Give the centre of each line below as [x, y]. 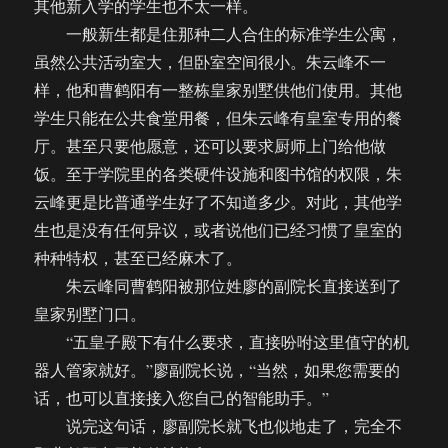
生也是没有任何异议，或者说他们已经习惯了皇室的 [218, 230]
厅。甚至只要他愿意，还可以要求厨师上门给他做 [210, 146]
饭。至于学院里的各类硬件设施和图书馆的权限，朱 [218, 174]
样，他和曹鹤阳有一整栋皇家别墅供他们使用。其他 [218, 90]
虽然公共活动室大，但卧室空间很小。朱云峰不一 [210, 62]
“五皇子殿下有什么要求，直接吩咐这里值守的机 [222, 342]
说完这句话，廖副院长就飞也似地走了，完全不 [218, 426]
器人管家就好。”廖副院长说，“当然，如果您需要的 [217, 370]
